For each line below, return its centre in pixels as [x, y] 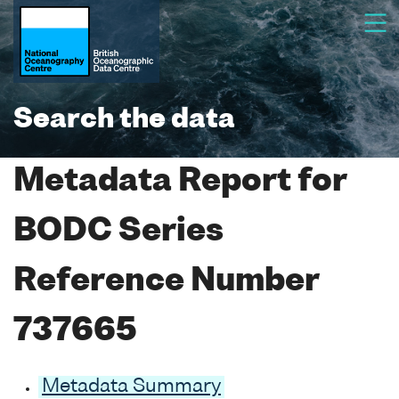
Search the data [124, 120]
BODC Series [118, 232]
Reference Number [166, 282]
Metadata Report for [180, 182]
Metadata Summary [131, 387]
